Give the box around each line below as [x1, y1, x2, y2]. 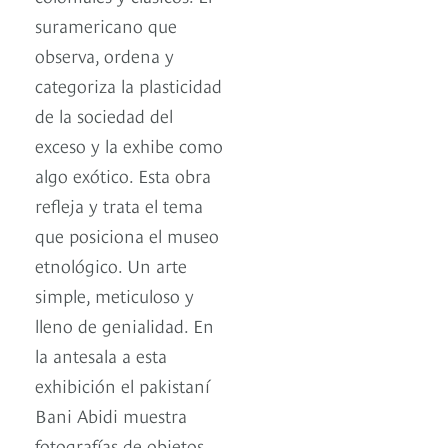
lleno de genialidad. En [35, 312, 214, 338]
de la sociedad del [35, 102, 173, 128]
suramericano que [35, 12, 177, 38]
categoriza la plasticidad [35, 72, 222, 98]
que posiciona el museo [35, 222, 219, 248]
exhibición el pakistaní [35, 372, 210, 398]
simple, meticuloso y [35, 282, 194, 308]
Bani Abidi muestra [35, 402, 187, 428]
